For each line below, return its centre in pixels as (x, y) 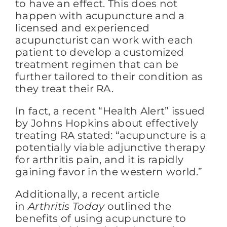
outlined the (138, 206)
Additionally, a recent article (87, 194)
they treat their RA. (65, 88)
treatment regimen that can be (97, 64)
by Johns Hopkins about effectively (107, 123)
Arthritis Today (66, 206)
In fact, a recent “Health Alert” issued (110, 111)
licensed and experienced (83, 28)
